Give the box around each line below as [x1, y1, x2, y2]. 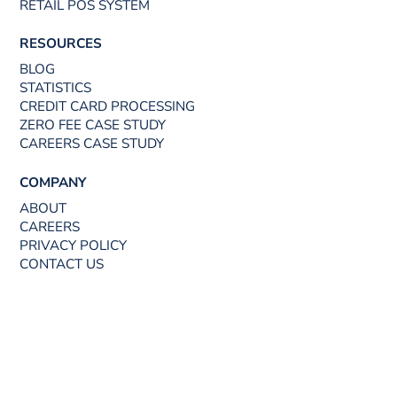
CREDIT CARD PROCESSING [19, 97, 196, 116]
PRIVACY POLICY [19, 236, 128, 254]
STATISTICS [19, 79, 92, 97]
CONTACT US [19, 254, 105, 273]
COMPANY [19, 174, 87, 192]
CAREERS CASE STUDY [19, 135, 165, 153]
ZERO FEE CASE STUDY [19, 116, 167, 135]
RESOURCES [19, 35, 103, 53]
